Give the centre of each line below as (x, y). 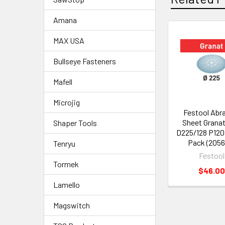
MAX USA (69, 41)
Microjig (67, 102)
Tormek (66, 164)
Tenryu (64, 144)
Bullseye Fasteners (85, 61)
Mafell (63, 82)
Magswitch (72, 205)
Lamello (67, 185)
